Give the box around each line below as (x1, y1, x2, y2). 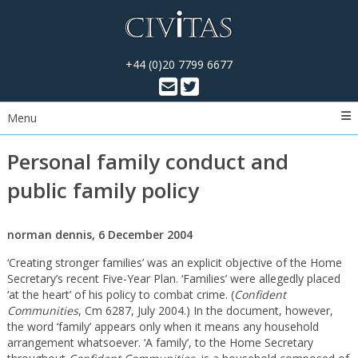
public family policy (6, 176, 199, 205)
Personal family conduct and (6, 147, 288, 176)
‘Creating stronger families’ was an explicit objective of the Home (6, 255, 342, 270)
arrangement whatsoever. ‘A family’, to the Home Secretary (6, 335, 313, 350)
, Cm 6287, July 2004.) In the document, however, (78, 303, 333, 318)
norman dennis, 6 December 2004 (6, 227, 193, 242)
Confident (233, 287, 286, 302)
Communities (6, 303, 78, 318)
